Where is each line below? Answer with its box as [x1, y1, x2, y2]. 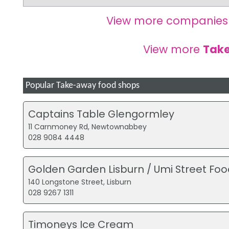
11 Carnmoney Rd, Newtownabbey [28, 122, 147, 132]
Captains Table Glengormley [28, 107, 175, 122]
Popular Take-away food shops [25, 81, 140, 90]
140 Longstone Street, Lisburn [28, 177, 132, 188]
